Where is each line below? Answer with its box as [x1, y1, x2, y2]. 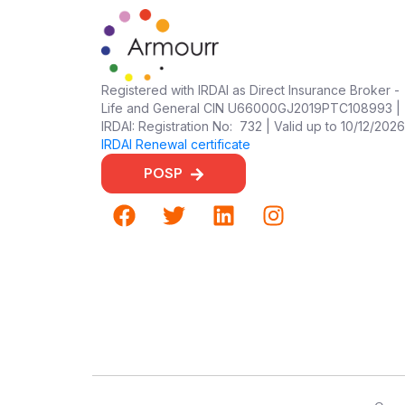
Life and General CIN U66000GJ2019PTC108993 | [101, 99, 400, 116]
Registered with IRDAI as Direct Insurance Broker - [101, 81, 400, 98]
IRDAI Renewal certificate [101, 136, 250, 152]
